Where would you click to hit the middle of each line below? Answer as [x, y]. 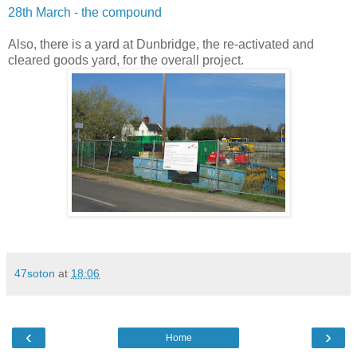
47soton [35, 273]
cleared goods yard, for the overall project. [126, 60]
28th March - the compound [85, 12]
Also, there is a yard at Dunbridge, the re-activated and [161, 44]
